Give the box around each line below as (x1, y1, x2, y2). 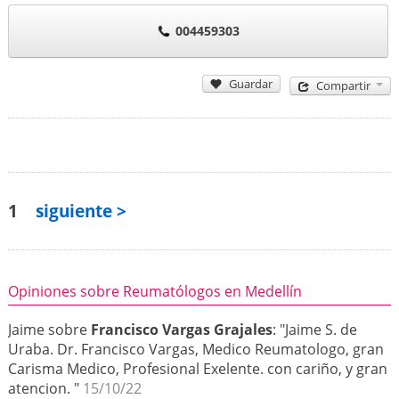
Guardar (229, 75, 273, 92)
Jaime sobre (7, 320, 91, 340)
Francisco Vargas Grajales (90, 320, 273, 340)
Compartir (316, 77, 371, 94)
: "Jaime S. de (272, 320, 357, 340)
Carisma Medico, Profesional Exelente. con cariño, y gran (7, 359, 387, 379)
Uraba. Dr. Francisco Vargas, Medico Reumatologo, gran (7, 339, 384, 360)
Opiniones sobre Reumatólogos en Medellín (7, 281, 302, 301)
